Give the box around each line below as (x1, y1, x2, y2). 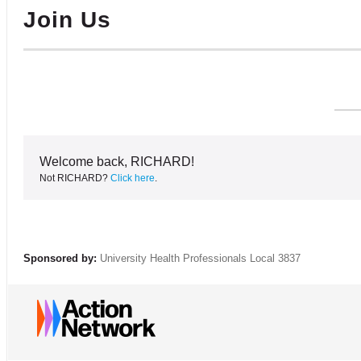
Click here (110, 172, 155, 184)
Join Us (23, 6, 111, 32)
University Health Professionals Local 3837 (100, 251, 301, 264)
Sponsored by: (23, 251, 97, 264)
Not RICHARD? (39, 172, 110, 184)
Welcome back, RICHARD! (39, 154, 194, 168)
